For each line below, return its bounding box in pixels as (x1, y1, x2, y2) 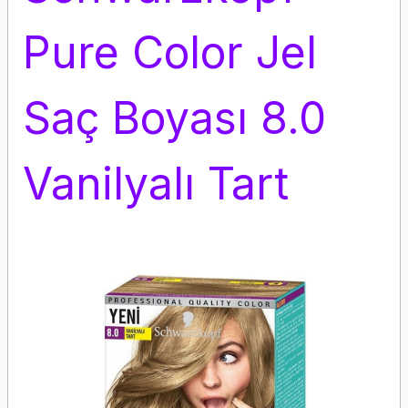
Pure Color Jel (23, 25, 317, 79)
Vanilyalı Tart (23, 157, 289, 210)
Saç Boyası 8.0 (23, 91, 326, 145)
